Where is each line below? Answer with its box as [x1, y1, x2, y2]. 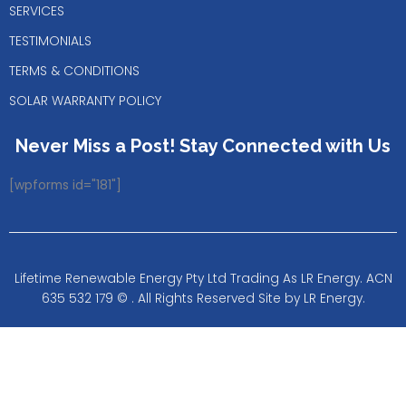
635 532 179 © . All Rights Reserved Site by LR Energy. [41, 290, 365, 308]
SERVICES [9, 2, 64, 21]
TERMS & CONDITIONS [9, 62, 140, 81]
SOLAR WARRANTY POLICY [9, 92, 161, 111]
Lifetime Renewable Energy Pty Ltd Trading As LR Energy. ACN [14, 270, 392, 288]
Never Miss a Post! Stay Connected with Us [15, 135, 391, 158]
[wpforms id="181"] [9, 177, 121, 195]
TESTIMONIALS [9, 32, 92, 51]
